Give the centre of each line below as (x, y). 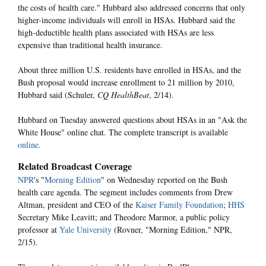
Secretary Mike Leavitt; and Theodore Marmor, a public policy (124, 217)
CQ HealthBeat (123, 95)
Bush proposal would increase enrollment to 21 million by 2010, (126, 83)
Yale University (85, 229)
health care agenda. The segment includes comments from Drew (125, 192)
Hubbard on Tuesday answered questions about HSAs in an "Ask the (132, 120)
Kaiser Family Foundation (179, 204)
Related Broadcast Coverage (75, 166)
